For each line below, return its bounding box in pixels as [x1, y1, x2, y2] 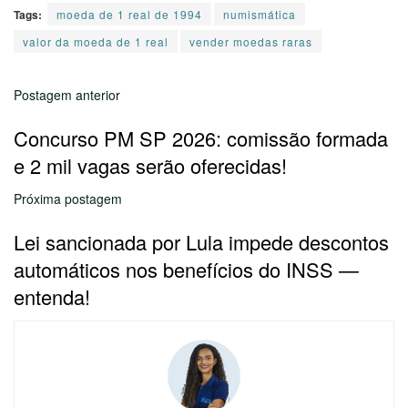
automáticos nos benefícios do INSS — [14, 255, 359, 284]
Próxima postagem [14, 189, 122, 209]
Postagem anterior [14, 85, 120, 104]
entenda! [14, 282, 90, 311]
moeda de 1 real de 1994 [56, 5, 202, 22]
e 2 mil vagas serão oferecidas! [14, 150, 287, 179]
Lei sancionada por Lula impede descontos [14, 228, 389, 257]
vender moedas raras [189, 33, 312, 49]
